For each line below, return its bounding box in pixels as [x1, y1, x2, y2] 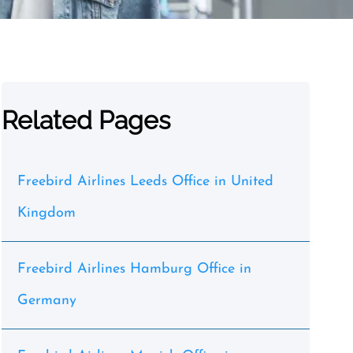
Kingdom [17, 206, 76, 221]
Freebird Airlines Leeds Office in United [17, 174, 273, 189]
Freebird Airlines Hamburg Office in [17, 262, 251, 277]
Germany [17, 293, 76, 308]
